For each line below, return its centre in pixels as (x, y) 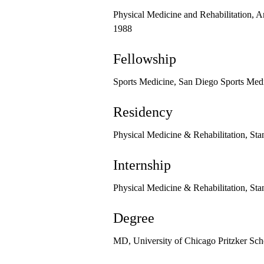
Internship (142, 165)
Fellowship (145, 59)
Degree (134, 218)
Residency (143, 112)
